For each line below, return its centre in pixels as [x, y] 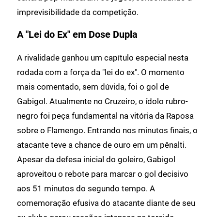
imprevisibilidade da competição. [78, 12]
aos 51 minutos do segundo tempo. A [86, 188]
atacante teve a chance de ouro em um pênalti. [102, 145]
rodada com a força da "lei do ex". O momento [101, 72]
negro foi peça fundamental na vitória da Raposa [105, 116]
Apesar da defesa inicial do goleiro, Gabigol [96, 159]
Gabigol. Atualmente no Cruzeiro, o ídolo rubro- [102, 101]
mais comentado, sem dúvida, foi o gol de [93, 86]
